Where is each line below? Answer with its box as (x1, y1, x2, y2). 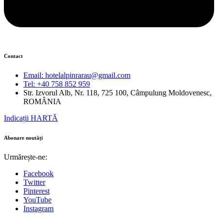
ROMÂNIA (23, 97, 61, 106)
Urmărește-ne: (4, 153, 47, 162)
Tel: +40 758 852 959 (23, 80, 90, 89)
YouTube (23, 196, 52, 204)
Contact (4, 53, 23, 59)
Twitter (23, 178, 45, 187)
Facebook (23, 169, 54, 178)
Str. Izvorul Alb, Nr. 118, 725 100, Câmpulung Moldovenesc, (23, 89, 212, 97)
